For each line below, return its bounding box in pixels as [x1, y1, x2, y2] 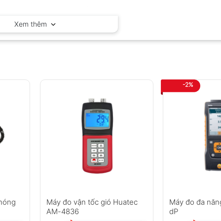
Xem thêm [14, 19, 51, 28]
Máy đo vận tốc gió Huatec [46, 197, 138, 207]
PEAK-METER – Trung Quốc [2, 5, 92, 14]
